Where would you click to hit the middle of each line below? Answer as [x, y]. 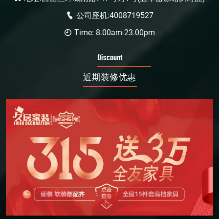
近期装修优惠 [109, 78]
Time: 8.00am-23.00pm [115, 33]
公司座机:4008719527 [115, 15]
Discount [109, 58]
